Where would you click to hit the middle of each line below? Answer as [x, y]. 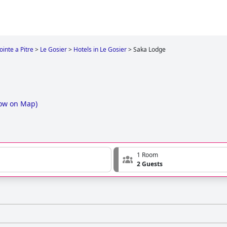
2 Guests [150, 164]
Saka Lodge [149, 49]
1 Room [147, 155]
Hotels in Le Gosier [100, 49]
